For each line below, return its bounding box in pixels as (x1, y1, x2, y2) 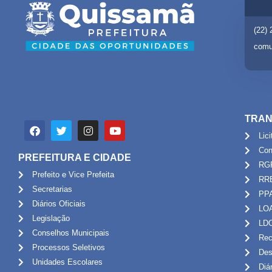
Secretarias (32, 185, 72, 194)
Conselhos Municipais (32, 228, 109, 238)
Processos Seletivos (32, 243, 105, 253)
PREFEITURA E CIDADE (18, 152, 131, 163)
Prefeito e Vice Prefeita (32, 170, 114, 180)
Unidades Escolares (32, 257, 103, 267)
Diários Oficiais (32, 199, 86, 209)
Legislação (32, 214, 70, 223)
